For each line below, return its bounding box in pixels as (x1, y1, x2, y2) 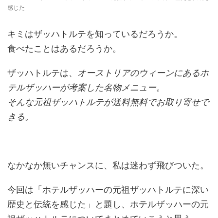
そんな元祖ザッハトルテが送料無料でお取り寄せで (7, 96, 209, 107)
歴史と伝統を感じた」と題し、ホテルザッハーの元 (7, 199, 209, 209)
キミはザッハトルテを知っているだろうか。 (7, 28, 182, 39)
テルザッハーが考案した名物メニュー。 (7, 82, 165, 92)
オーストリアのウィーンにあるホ (77, 67, 209, 78)
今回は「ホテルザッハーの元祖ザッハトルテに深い (7, 184, 209, 195)
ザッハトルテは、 (7, 67, 77, 78)
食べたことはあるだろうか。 (7, 43, 121, 54)
